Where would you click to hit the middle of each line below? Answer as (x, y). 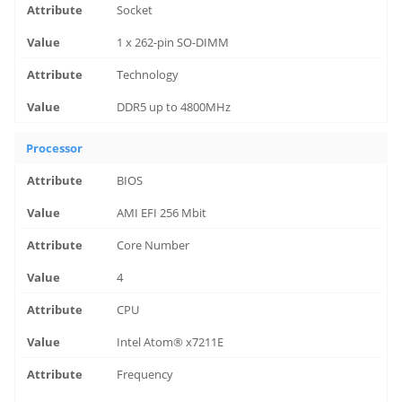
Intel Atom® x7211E (170, 342)
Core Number (153, 245)
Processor (55, 148)
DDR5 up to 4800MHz (174, 106)
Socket (135, 10)
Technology (148, 74)
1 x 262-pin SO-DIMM (173, 42)
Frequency (145, 374)
